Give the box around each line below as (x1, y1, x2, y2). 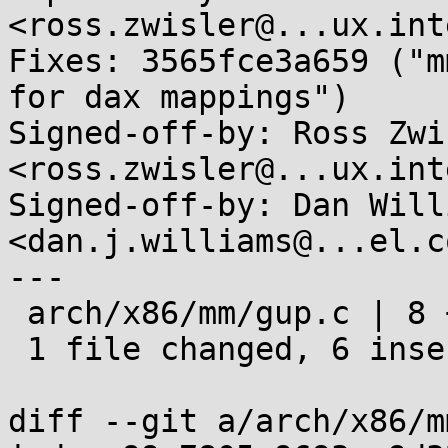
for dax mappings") (8, 79, 350, 115)
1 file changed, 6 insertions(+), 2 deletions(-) (8, 331, 27, 367)
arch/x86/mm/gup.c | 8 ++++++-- (8, 295, 27, 331)
